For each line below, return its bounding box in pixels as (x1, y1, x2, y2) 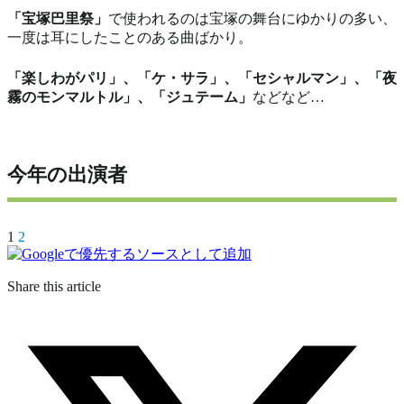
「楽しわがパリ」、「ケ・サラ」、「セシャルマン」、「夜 (7, 69, 397, 86)
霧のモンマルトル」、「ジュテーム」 (7, 88, 252, 105)
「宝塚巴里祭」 (7, 10, 108, 26)
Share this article (7, 278, 101, 294)
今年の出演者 (7, 162, 127, 186)
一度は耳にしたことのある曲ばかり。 (7, 29, 252, 45)
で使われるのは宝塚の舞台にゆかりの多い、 (108, 10, 397, 26)
